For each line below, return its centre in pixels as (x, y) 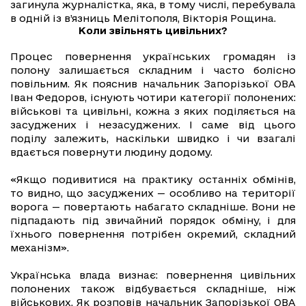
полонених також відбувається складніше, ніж (153, 289)
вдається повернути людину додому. (111, 152)
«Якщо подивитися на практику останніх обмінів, (153, 180)
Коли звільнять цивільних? (153, 31)
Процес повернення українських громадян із (153, 57)
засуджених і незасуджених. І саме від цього (153, 125)
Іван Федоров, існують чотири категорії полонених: (153, 98)
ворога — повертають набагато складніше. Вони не (153, 207)
